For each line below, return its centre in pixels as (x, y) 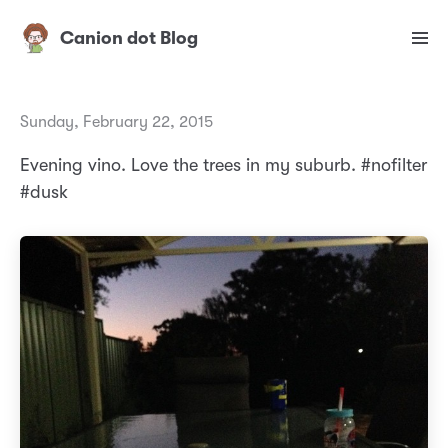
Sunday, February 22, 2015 (116, 122)
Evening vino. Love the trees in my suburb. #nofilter (223, 165)
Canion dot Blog (129, 38)
